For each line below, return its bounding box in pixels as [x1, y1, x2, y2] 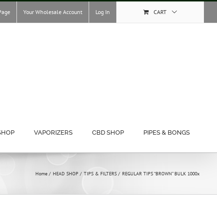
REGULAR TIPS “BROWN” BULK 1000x [122, 170, 200, 177]
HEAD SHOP [52, 170, 78, 177]
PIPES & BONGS [143, 129, 190, 136]
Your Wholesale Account [23, 8, 83, 15]
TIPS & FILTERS [83, 170, 117, 177]
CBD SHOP [92, 129, 124, 136]
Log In [95, 8, 110, 15]
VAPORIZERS [34, 129, 73, 136]
